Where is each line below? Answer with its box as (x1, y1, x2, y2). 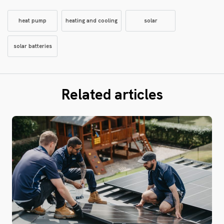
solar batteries (13, 42, 52, 49)
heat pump (18, 16, 46, 24)
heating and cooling (65, 16, 117, 24)
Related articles (61, 84, 163, 104)
